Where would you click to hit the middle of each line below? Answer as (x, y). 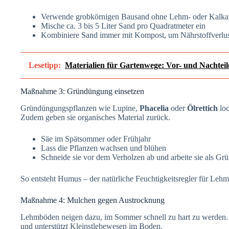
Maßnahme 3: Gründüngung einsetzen (82, 91)
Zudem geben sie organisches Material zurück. (95, 118)
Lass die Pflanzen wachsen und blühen (104, 148)
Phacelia (154, 108)
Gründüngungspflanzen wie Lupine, (80, 108)
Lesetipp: (45, 65)
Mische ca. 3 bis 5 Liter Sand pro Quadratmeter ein (123, 26)
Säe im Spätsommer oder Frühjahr (96, 139)
